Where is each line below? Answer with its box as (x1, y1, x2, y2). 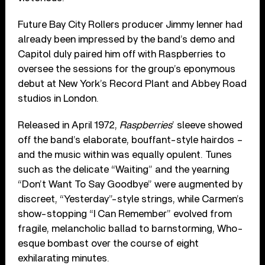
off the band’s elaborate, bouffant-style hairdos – (18, 134, 244, 145)
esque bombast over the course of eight (18, 238, 199, 248)
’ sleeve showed (172, 119, 243, 130)
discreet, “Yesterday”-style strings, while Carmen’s (18, 193, 244, 204)
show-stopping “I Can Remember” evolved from (18, 208, 232, 219)
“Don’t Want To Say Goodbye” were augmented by (18, 179, 243, 189)
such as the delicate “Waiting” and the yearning (18, 164, 230, 174)
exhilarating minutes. (18, 253, 110, 263)
